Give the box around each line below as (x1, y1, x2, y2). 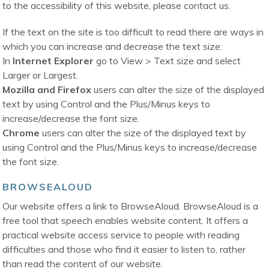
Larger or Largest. (2, 69, 79, 82)
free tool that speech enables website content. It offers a (2, 214, 249, 227)
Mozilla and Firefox (2, 83, 92, 96)
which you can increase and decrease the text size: (2, 40, 223, 53)
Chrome (2, 127, 40, 139)
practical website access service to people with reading (2, 229, 240, 241)
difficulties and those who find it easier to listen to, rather (2, 243, 246, 256)
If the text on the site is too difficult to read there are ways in (2, 26, 264, 38)
